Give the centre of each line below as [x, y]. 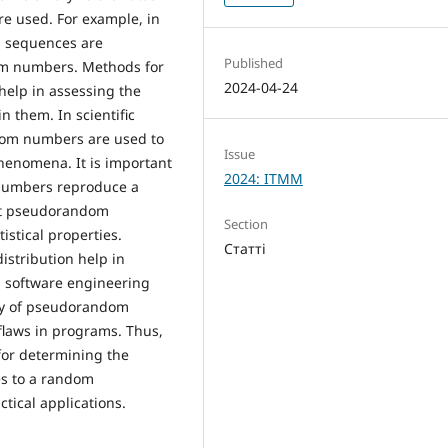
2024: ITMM [264, 178]
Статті [245, 248]
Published [254, 62]
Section [246, 223]
